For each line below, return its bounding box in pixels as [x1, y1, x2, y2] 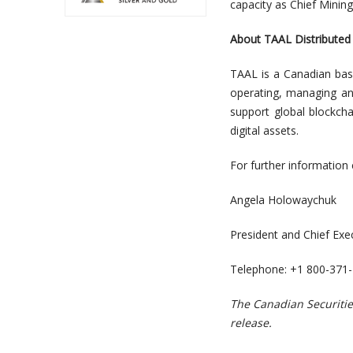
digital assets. [230, 123, 299, 138]
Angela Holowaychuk [230, 192, 336, 207]
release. [230, 315, 272, 330]
